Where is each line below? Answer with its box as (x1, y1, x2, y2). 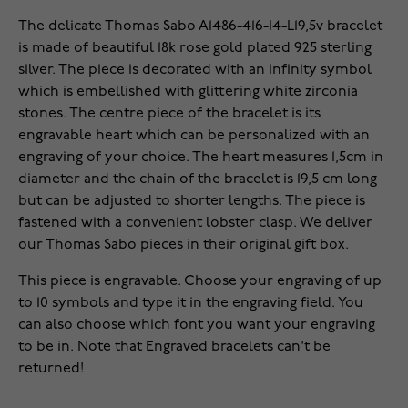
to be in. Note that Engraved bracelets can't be (18, 340, 331, 355)
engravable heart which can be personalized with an (18, 128, 370, 144)
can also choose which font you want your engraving (18, 318, 375, 333)
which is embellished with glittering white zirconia (18, 85, 358, 100)
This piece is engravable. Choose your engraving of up (18, 274, 382, 290)
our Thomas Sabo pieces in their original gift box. (18, 238, 349, 253)
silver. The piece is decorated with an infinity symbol (18, 63, 372, 78)
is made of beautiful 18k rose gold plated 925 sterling (18, 41, 372, 56)
